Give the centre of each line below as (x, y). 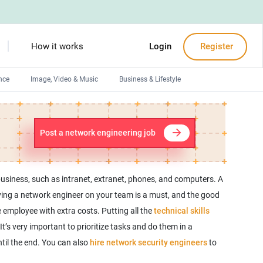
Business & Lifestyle (150, 79)
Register (215, 46)
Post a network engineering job (97, 133)
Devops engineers (60, 107)
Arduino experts (57, 167)
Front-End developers (66, 127)
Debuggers (49, 147)
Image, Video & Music (64, 79)
